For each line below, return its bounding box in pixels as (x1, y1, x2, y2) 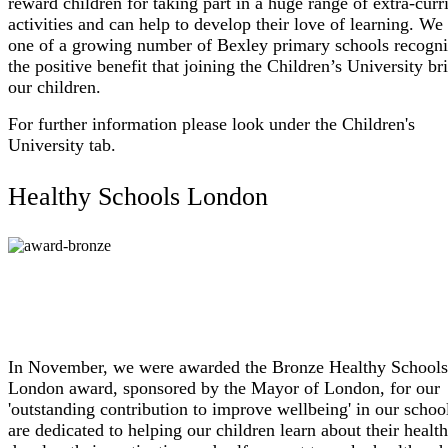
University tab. (8, 134, 116, 155)
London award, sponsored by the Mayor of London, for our (8, 378, 440, 399)
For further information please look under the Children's (8, 113, 415, 134)
